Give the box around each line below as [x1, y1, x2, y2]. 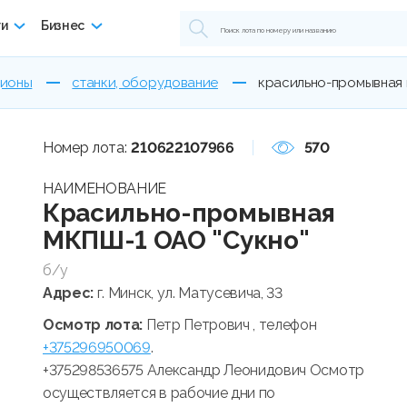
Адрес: [43, 283, 97, 302]
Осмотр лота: [43, 315, 146, 333]
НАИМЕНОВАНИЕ [43, 179, 167, 197]
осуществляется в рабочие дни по [43, 383, 276, 402]
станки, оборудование [72, 74, 218, 91]
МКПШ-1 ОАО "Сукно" [43, 224, 310, 255]
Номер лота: [43, 138, 127, 156]
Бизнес [40, 17, 84, 33]
